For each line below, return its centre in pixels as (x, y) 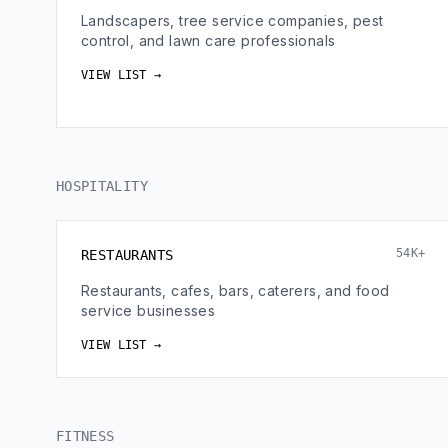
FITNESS (85, 436)
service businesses (148, 310)
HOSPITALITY (102, 186)
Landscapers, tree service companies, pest (232, 20)
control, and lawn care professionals (208, 40)
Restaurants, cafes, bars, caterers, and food (235, 290)
